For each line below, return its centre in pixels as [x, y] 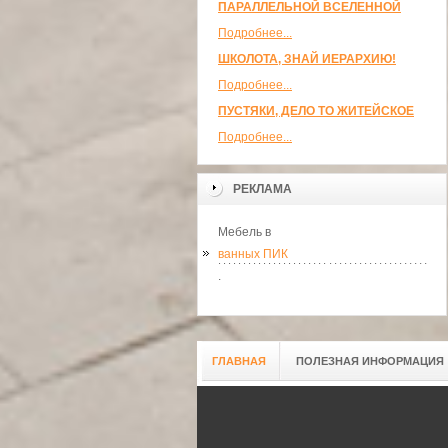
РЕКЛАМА [262, 189]
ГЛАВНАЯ [239, 361]
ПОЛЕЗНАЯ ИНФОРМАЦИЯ [370, 361]
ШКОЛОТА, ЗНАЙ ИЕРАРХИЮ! [307, 59]
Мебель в [244, 232]
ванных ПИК [253, 254]
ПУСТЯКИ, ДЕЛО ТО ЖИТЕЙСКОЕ [316, 111]
